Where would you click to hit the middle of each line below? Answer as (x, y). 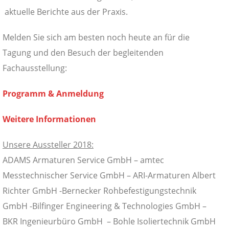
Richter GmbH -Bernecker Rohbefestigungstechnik (99, 190)
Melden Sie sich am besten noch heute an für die (96, 37)
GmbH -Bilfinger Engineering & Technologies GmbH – (105, 206)
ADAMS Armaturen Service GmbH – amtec (83, 160)
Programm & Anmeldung (53, 93)
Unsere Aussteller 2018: (48, 144)
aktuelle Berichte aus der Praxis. (65, 12)
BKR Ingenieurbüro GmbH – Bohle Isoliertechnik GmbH (109, 221)
